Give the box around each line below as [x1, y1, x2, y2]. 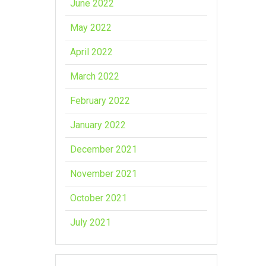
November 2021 [70, 167, 138, 179]
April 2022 [70, 46, 113, 58]
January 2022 [70, 119, 126, 131]
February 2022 [70, 94, 131, 106]
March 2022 [70, 70, 120, 82]
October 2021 [70, 192, 128, 204]
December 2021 [70, 143, 138, 155]
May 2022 [70, 21, 112, 33]
